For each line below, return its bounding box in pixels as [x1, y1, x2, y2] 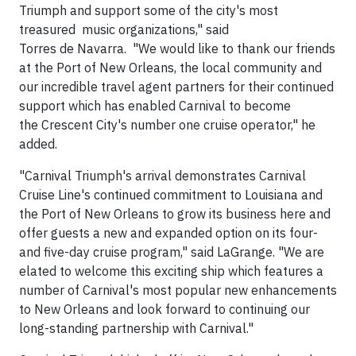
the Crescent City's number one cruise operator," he [19, 117, 315, 133]
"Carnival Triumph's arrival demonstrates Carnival [19, 168, 306, 184]
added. [19, 136, 57, 152]
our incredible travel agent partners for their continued [19, 79, 334, 95]
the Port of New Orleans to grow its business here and [19, 206, 331, 222]
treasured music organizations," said [19, 21, 232, 37]
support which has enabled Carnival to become [19, 98, 291, 114]
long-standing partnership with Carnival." [19, 320, 253, 336]
